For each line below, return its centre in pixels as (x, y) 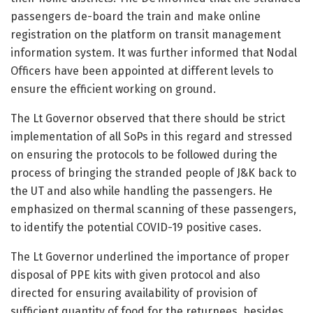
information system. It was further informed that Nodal (154, 53)
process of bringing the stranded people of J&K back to (153, 173)
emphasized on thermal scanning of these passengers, (153, 210)
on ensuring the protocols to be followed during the (144, 155)
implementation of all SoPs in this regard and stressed (152, 137)
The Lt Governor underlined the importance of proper (150, 257)
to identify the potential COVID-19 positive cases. (136, 228)
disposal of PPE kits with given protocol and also (135, 275)
